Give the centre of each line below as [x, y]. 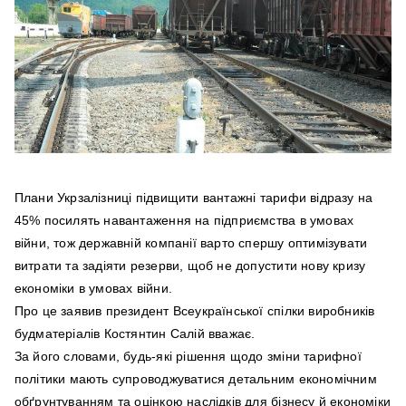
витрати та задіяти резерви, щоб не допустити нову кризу [190, 266]
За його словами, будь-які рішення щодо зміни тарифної [188, 357]
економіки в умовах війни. [93, 289]
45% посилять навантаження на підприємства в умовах [184, 221]
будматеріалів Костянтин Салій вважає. [135, 334]
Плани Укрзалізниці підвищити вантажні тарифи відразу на [193, 198]
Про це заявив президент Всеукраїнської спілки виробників [194, 311]
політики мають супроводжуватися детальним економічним [195, 379]
